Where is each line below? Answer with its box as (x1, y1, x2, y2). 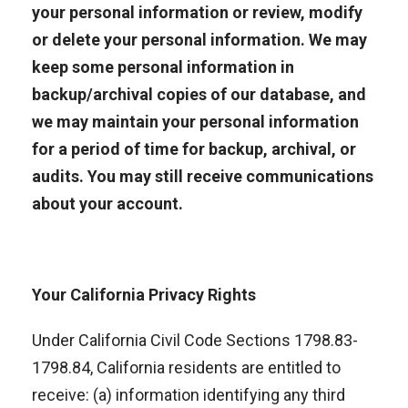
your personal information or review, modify (32, 3, 362, 22)
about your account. (32, 194, 183, 213)
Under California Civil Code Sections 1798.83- (32, 331, 358, 350)
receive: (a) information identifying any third (32, 385, 345, 404)
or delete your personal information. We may (32, 30, 367, 49)
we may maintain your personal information (32, 112, 359, 131)
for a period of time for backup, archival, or (32, 139, 356, 158)
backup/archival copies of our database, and (32, 85, 366, 104)
